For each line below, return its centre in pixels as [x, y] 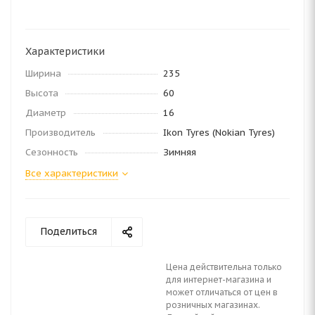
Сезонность [52, 152]
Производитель [60, 133]
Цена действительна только [224, 267]
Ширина [43, 73]
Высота [42, 93]
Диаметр [46, 113]
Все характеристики [72, 173]
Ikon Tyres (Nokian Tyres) [219, 133]
